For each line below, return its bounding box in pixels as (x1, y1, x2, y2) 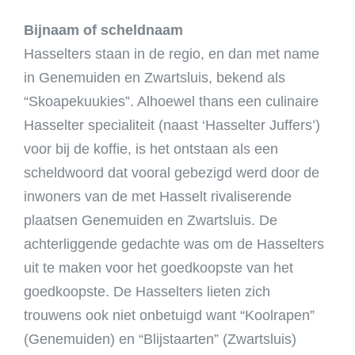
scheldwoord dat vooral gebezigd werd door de (24, 165, 319, 181)
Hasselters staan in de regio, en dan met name (24, 46, 319, 62)
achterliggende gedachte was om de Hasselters (24, 236, 324, 252)
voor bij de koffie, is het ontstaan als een (24, 141, 278, 157)
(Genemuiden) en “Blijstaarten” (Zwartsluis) (24, 331, 296, 347)
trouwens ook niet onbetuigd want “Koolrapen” (24, 307, 315, 323)
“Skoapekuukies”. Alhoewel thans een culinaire (24, 94, 319, 109)
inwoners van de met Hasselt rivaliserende (24, 189, 292, 204)
